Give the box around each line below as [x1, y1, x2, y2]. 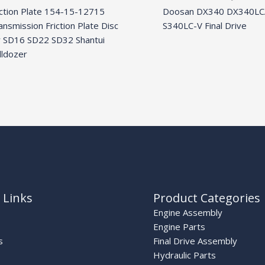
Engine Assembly [153, 206, 222, 218]
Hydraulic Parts [153, 248, 216, 261]
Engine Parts [153, 220, 205, 232]
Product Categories [153, 189, 260, 206]
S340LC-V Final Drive [162, 20, 247, 32]
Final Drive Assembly [153, 234, 237, 247]
